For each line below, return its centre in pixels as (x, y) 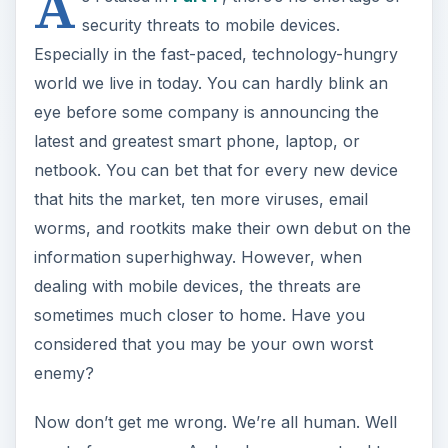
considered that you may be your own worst (203, 344)
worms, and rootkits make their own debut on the (222, 228)
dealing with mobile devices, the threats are (197, 286)
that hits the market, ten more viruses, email (200, 199)
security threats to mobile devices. (210, 25)
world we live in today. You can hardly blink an (210, 83)
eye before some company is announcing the (206, 112)
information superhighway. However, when (197, 257)
